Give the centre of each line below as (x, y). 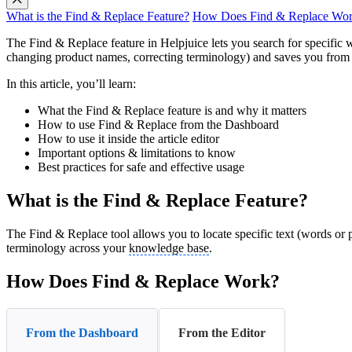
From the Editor (222, 332)
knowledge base (169, 248)
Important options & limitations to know (137, 153)
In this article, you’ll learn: (71, 84)
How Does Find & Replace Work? (143, 282)
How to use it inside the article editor (128, 139)
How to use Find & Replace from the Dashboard (158, 125)
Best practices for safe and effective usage (141, 167)
